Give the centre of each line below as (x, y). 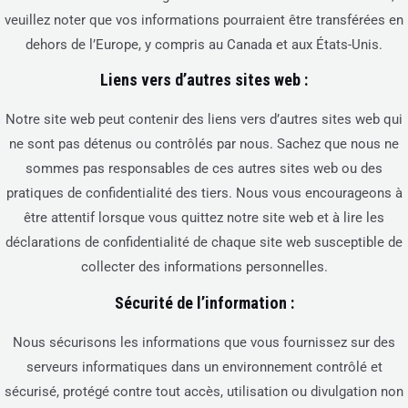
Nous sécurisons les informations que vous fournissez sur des (204, 342)
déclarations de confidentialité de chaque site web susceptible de (204, 243)
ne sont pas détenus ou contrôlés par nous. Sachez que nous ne (204, 144)
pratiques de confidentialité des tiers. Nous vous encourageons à (204, 194)
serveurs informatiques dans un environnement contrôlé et (204, 367)
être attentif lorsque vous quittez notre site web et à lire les (204, 218)
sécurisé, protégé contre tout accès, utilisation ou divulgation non (204, 391)
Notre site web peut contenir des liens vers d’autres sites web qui (204, 120)
